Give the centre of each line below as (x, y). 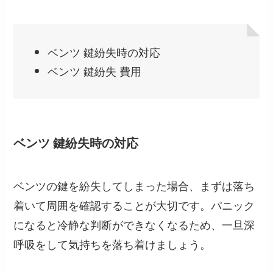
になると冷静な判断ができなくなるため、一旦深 (134, 224)
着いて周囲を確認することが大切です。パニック (134, 204)
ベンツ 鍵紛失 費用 (95, 70)
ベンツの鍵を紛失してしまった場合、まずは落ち (134, 185)
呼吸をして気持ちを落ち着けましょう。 (112, 243)
